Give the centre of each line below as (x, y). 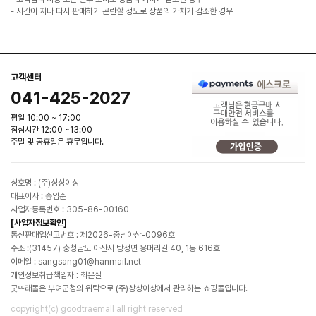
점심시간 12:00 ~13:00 (51, 129)
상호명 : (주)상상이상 (45, 182)
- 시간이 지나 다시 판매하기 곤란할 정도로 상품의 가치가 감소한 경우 (122, 11)
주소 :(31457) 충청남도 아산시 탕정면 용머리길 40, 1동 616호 (115, 248)
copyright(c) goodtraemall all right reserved (97, 309)
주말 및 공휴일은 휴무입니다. (57, 141)
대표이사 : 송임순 (38, 196)
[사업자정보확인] (39, 223)
